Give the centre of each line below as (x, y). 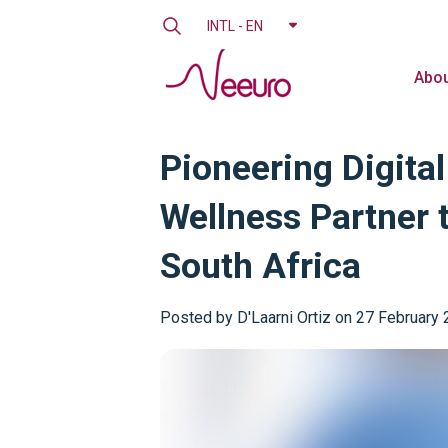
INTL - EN (235, 25)
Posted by (196, 317)
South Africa (260, 266)
